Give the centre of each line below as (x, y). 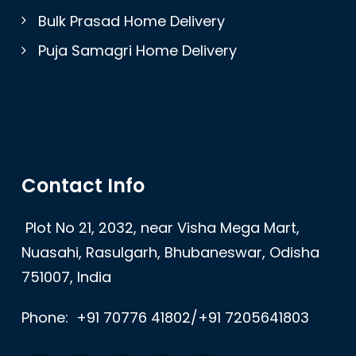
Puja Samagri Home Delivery (137, 51)
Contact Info (83, 185)
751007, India (66, 277)
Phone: (47, 317)
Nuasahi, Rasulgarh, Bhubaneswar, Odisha (170, 252)
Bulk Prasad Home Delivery (132, 21)
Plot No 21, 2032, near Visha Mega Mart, (163, 227)
